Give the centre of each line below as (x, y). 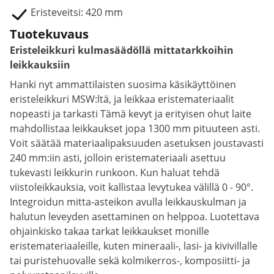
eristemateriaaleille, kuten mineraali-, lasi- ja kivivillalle (134, 246)
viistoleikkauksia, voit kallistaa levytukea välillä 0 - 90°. (131, 187)
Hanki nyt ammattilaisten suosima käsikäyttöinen (123, 84)
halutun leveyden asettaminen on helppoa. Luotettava (135, 217)
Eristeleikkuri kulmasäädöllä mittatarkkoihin (122, 50)
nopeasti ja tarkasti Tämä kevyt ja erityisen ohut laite (131, 114)
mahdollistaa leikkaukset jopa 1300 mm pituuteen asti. (135, 128)
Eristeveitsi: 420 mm (77, 12)
